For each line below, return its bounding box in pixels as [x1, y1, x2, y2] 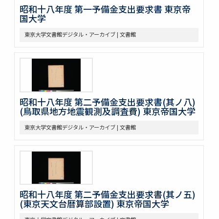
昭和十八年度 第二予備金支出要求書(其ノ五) [19, 188, 196, 201]
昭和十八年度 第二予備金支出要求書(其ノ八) [19, 95, 196, 108]
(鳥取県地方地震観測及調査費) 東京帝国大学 [19, 104, 196, 117]
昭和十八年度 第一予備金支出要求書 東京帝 [19, 2, 191, 16]
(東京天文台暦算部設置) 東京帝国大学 [19, 197, 169, 210]
